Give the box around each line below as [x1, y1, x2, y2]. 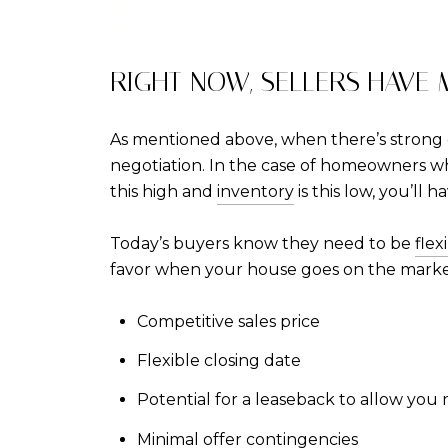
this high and [110, 181, 217, 201]
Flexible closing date [136, 350, 301, 370]
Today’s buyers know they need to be [110, 233, 415, 253]
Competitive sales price [136, 311, 320, 331]
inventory [217, 181, 294, 201]
